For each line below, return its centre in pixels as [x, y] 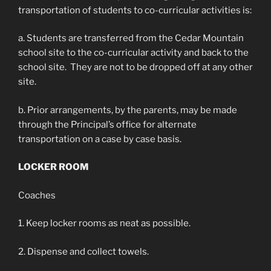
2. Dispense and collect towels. [83, 251]
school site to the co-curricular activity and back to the [133, 53]
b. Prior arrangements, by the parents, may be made [128, 110]
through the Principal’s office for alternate [107, 124]
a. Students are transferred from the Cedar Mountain [131, 38]
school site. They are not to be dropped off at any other [135, 67]
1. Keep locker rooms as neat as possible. [104, 223]
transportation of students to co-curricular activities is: [135, 10]
